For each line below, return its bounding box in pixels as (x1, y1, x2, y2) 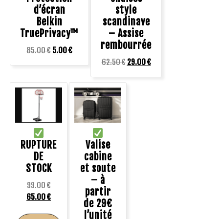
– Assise (109, 27, 144, 40)
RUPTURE (21, 138, 57, 151)
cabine (84, 150, 112, 163)
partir (85, 185, 111, 198)
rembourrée (101, 39, 152, 51)
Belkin (36, 15, 63, 28)
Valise (85, 138, 110, 151)
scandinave (102, 15, 150, 28)
